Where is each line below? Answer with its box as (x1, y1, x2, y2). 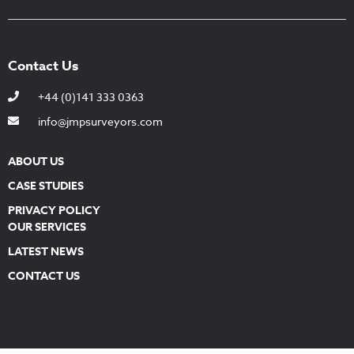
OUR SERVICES (8, 218, 86, 235)
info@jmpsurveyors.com (37, 113, 163, 129)
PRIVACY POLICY (8, 201, 100, 219)
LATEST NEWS (8, 243, 84, 260)
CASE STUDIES (8, 177, 84, 194)
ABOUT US (8, 153, 64, 170)
